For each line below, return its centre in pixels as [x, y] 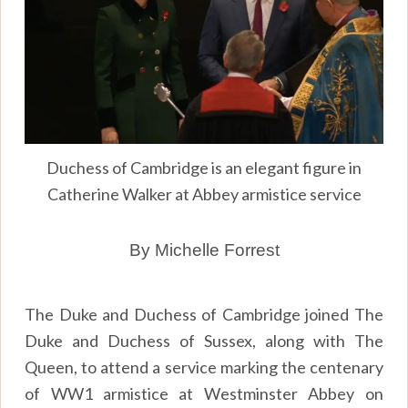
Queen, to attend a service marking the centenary [204, 367]
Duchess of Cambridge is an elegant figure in [204, 168]
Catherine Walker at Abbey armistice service [204, 194]
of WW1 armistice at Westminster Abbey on [204, 393]
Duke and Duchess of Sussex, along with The [204, 340]
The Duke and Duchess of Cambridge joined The [204, 314]
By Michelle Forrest [204, 250]
